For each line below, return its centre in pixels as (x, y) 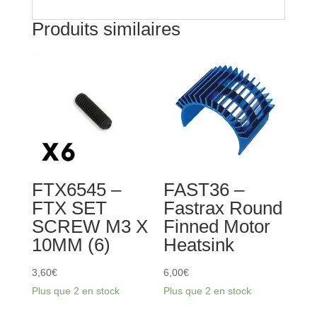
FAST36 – (204, 189)
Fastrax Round (223, 208)
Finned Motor (217, 226)
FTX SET (69, 208)
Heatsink (199, 244)
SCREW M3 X (90, 226)
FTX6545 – (76, 189)
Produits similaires (106, 29)
